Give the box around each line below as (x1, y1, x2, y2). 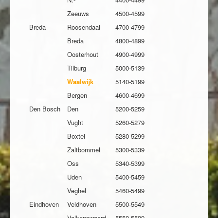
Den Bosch (29, 104, 60, 114)
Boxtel (67, 131, 85, 141)
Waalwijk (67, 77, 93, 87)
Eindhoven (29, 200, 59, 209)
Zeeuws (67, 9, 89, 18)
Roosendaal (67, 22, 100, 32)
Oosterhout (67, 50, 98, 59)
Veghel (67, 186, 86, 196)
